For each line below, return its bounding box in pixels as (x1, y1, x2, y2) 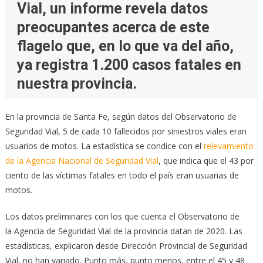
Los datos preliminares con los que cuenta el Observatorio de (5, 210, 240, 222)
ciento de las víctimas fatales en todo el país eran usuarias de (5, 169, 239, 181)
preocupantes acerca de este (16, 18, 210, 36)
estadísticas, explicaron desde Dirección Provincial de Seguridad (5, 240, 247, 251)
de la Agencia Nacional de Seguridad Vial (5, 154, 159, 166)
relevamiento (203, 140, 254, 151)
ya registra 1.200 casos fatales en (16, 56, 241, 73)
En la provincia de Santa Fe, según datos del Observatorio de (5, 110, 237, 122)
